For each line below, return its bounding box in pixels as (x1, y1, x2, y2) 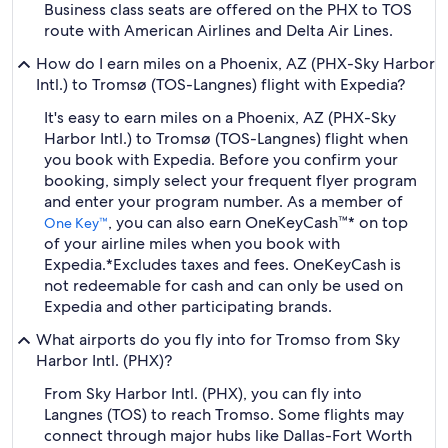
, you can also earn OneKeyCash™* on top (108, 212, 408, 233)
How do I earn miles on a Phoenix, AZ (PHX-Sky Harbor (36, 53, 435, 74)
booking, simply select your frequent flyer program (44, 170, 417, 191)
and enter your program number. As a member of (44, 191, 403, 212)
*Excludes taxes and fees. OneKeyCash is (106, 254, 401, 275)
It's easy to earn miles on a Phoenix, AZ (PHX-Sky (44, 107, 396, 128)
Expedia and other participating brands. (44, 296, 332, 317)
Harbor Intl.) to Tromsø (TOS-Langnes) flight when (44, 128, 408, 149)
